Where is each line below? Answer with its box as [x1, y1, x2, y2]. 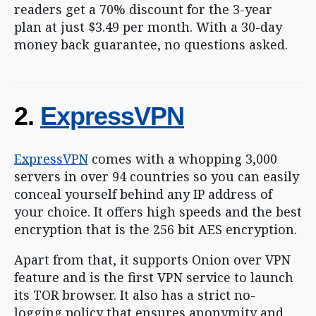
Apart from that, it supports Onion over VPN [14, 251, 291, 268]
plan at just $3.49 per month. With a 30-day [14, 18, 282, 35]
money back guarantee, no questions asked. [14, 36, 288, 53]
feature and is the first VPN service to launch [14, 269, 293, 286]
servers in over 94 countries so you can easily [14, 168, 299, 185]
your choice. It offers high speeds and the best [14, 203, 302, 220]
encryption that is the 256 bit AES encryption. [14, 221, 300, 238]
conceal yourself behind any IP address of [14, 186, 272, 202]
